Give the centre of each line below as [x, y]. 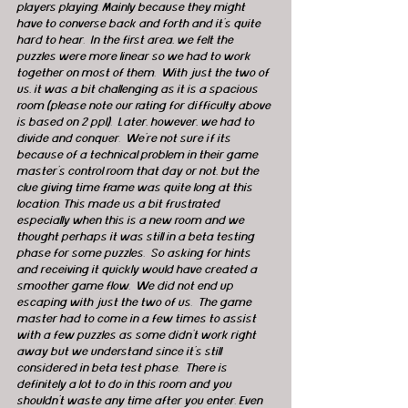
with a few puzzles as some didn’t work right [138, 336]
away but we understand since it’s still [120, 352]
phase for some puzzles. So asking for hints [135, 254]
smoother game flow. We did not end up [126, 286]
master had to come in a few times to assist [138, 319]
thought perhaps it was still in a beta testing [137, 237]
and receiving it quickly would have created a [138, 270]
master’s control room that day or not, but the [139, 172]
